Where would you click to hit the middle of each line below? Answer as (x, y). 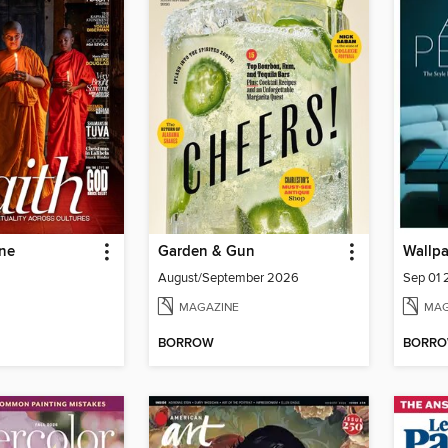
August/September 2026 (228, 277)
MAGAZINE (209, 307)
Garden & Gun (206, 251)
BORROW (186, 344)
